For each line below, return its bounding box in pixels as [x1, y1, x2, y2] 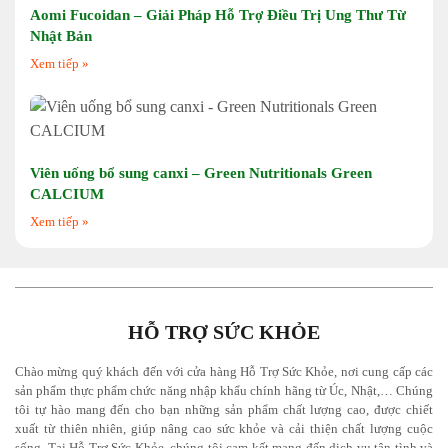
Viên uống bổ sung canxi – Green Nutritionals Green [30, 164, 372, 181]
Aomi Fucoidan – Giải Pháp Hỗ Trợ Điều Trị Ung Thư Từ [30, 6, 406, 23]
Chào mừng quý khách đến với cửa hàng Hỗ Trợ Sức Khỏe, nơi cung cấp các [15, 363, 433, 379]
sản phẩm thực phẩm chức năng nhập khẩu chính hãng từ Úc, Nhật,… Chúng [15, 382, 433, 398]
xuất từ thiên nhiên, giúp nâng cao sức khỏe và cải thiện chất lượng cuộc [15, 420, 433, 436]
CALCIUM [30, 185, 104, 202]
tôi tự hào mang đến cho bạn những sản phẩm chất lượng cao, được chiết [15, 401, 433, 417]
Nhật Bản [30, 27, 92, 44]
